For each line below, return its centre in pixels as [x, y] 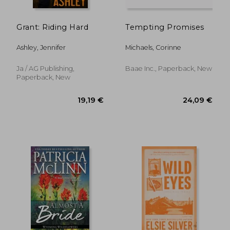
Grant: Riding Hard [52, 27]
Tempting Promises [165, 27]
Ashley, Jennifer [41, 47]
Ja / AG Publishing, [46, 68]
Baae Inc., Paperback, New [169, 68]
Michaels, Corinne [154, 47]
